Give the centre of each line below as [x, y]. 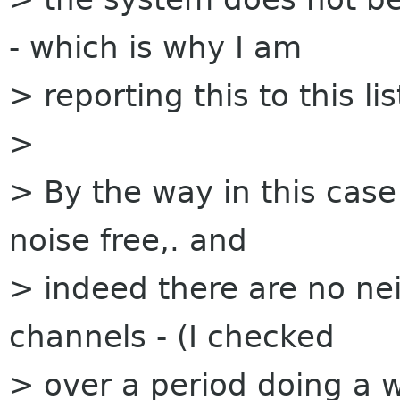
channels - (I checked [172, 337]
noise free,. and [128, 240]
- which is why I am [155, 47]
